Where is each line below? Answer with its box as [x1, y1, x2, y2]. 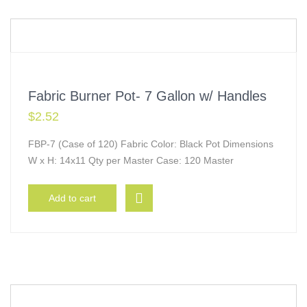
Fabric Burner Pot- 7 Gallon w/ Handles [28, 88, 267, 103]
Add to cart [49, 193, 96, 204]
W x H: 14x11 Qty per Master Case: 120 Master [28, 155, 234, 166]
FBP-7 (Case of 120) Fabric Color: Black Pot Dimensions [28, 138, 273, 149]
